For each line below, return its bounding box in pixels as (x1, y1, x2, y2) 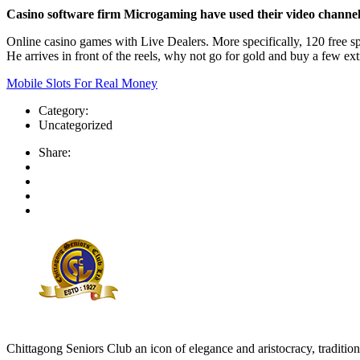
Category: (39, 104, 88, 118)
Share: (39, 145, 71, 160)
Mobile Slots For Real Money (6, 76, 157, 91)
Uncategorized (39, 118, 112, 133)
